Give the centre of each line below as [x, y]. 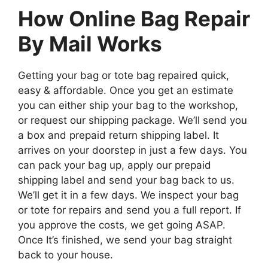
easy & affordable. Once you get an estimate [126, 90]
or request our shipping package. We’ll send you [133, 120]
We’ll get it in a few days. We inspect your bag [128, 195]
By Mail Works [90, 43]
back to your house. [66, 255]
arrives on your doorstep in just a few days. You [133, 150]
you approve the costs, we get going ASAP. [122, 225]
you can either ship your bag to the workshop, [128, 105]
